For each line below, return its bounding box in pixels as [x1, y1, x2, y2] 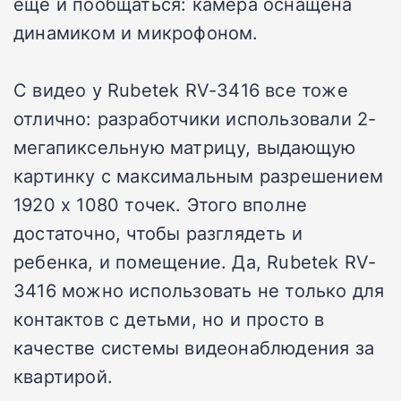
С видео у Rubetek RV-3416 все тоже [13, 76, 348, 102]
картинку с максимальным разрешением [13, 162, 384, 188]
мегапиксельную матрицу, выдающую [13, 133, 356, 159]
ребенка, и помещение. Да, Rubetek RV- [13, 248, 377, 274]
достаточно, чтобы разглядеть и [13, 219, 303, 245]
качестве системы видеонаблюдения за [13, 334, 375, 360]
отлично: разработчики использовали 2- [13, 105, 377, 131]
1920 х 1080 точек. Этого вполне [13, 191, 308, 217]
